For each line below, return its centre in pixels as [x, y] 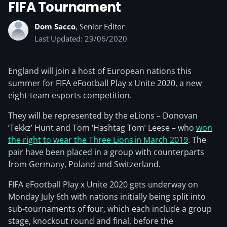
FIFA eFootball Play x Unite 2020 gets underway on [103, 184]
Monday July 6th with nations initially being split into [107, 197]
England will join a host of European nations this [100, 71]
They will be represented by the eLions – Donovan [103, 116]
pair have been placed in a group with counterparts [106, 152]
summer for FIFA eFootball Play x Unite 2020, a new [105, 83]
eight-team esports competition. [70, 95]
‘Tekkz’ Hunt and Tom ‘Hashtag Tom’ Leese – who [102, 128]
